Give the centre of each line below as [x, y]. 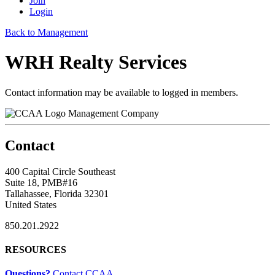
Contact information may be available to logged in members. [122, 92]
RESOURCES [36, 249]
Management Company [114, 113]
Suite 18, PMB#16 [41, 182]
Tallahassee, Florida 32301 [57, 193]
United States [31, 204]
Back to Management [46, 32]
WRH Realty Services [96, 62]
